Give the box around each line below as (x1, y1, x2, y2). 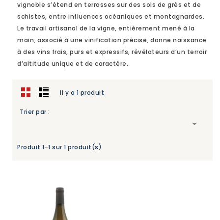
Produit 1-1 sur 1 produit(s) (17, 143, 102, 151)
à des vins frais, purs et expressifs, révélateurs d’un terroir (17, 48, 207, 56)
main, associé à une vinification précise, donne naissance (17, 36, 207, 44)
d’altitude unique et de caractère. (17, 59, 128, 68)
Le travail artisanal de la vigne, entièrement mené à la (17, 24, 195, 32)
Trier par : (20, 108, 50, 116)
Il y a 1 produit (60, 88, 104, 97)
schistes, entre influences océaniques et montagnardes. (17, 12, 204, 21)
